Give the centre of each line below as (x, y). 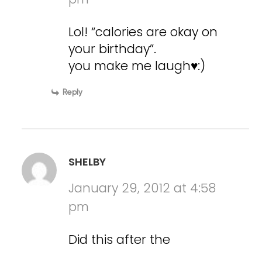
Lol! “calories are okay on (143, 32)
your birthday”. (113, 49)
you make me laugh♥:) (137, 66)
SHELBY (87, 162)
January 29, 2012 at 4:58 (142, 188)
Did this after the (120, 239)
